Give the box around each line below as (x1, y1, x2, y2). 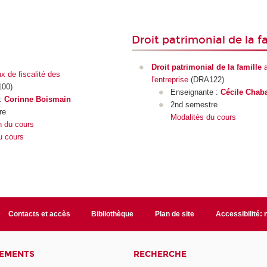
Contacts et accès (8, 210, 70, 218)
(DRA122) (188, 75, 224, 85)
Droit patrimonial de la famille (151, 63, 262, 72)
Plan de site (155, 210, 195, 218)
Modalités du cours (170, 113, 237, 122)
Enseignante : (170, 88, 221, 97)
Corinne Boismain (4, 95, 72, 104)
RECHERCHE (133, 249, 187, 259)
